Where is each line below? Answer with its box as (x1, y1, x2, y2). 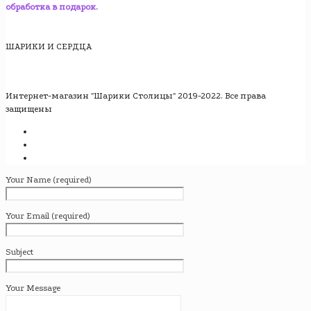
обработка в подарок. (6, 1, 98, 12)
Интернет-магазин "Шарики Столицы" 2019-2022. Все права (6, 91, 266, 101)
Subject (6, 247, 33, 257)
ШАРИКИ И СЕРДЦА (6, 42, 92, 51)
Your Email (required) (6, 211, 90, 221)
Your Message (6, 283, 60, 293)
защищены (6, 104, 52, 114)
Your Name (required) (6, 175, 91, 185)
